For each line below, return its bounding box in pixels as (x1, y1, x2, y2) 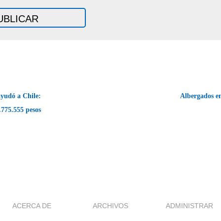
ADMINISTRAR (166, 201, 213, 210)
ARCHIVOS (93, 201, 128, 210)
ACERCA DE (12, 201, 51, 210)
